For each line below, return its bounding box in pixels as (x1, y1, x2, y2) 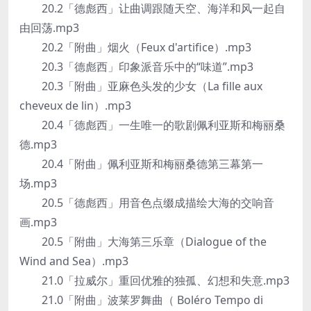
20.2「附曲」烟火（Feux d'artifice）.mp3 (19, 40, 251, 55)
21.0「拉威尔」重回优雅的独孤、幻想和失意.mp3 (19, 273, 289, 288)
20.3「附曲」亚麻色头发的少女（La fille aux (19, 78, 262, 94)
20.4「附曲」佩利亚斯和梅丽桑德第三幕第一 (19, 156, 263, 171)
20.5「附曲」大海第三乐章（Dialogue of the (19, 234, 267, 249)
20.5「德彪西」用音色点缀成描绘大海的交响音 (19, 195, 274, 210)
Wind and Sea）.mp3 (19, 253, 128, 269)
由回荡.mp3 (19, 20, 79, 35)
